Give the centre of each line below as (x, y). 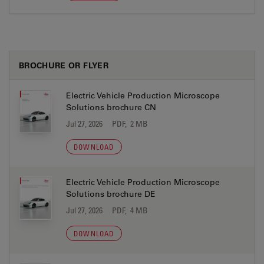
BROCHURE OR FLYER (64, 65)
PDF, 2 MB (130, 123)
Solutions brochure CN (111, 107)
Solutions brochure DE (111, 194)
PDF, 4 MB (130, 210)
